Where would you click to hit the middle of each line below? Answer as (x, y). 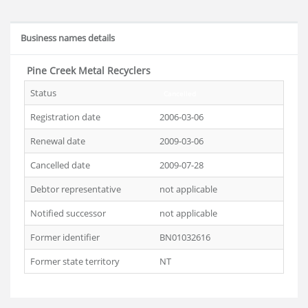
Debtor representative (76, 189)
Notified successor (68, 213)
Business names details (68, 38)
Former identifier (65, 237)
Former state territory (75, 261)
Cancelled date (60, 165)
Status (43, 93)
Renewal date (58, 141)
